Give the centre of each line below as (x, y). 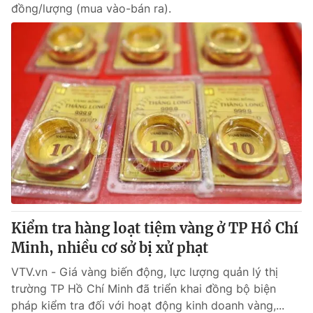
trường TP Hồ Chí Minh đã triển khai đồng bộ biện (144, 289)
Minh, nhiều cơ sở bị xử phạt (110, 248)
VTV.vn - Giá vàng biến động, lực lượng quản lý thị (145, 272)
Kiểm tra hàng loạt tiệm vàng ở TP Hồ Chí (155, 228)
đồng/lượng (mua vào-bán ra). (91, 8)
